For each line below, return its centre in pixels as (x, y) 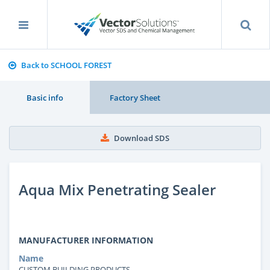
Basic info (45, 97)
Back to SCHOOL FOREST (66, 65)
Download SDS (142, 138)
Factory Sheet (135, 97)
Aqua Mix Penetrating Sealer (117, 189)
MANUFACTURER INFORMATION (86, 240)
